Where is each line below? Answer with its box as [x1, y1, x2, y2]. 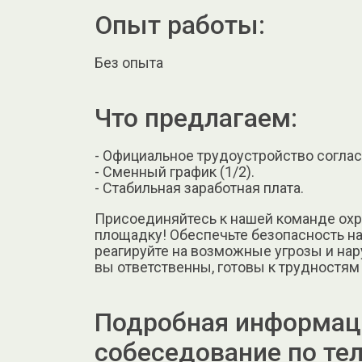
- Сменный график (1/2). [95, 163, 255, 181]
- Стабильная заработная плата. [95, 179, 304, 197]
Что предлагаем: [95, 103, 297, 134]
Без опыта [95, 53, 163, 71]
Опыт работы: [95, 9, 265, 40]
